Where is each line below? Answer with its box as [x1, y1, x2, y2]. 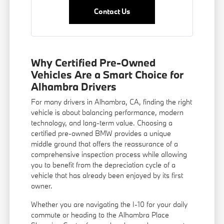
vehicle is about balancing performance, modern [31, 107, 184, 117]
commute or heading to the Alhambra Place [31, 210, 169, 220]
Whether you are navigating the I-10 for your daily [31, 199, 188, 209]
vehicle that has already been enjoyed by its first [31, 170, 183, 180]
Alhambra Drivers [31, 79, 117, 94]
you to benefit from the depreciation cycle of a [31, 160, 176, 170]
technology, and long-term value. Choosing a [31, 118, 173, 128]
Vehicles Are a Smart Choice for [31, 67, 184, 82]
